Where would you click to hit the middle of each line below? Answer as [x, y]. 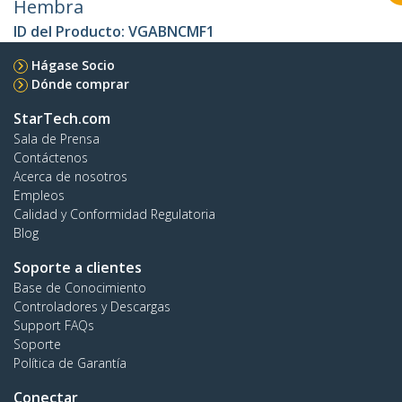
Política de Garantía [70, 363]
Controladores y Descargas [92, 307]
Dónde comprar [80, 84]
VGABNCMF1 [171, 32]
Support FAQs [54, 326]
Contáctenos [51, 158]
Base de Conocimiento [80, 288]
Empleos [39, 196]
